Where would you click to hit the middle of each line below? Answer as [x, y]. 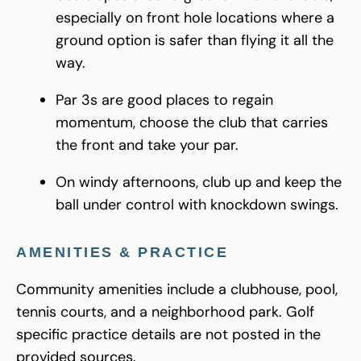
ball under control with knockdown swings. [197, 204]
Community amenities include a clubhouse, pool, [177, 289]
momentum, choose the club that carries [192, 122]
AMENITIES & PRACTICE [122, 252]
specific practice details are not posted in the [168, 334]
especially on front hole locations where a [195, 17]
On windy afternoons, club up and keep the [199, 182]
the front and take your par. [147, 145]
